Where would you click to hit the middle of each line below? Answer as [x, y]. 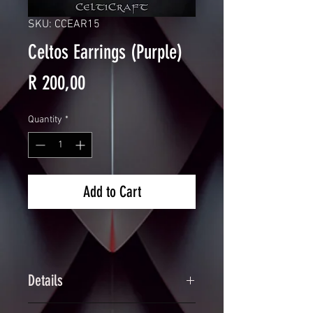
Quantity [45, 120]
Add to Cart [112, 192]
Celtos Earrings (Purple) [105, 52]
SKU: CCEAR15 [64, 25]
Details [45, 281]
